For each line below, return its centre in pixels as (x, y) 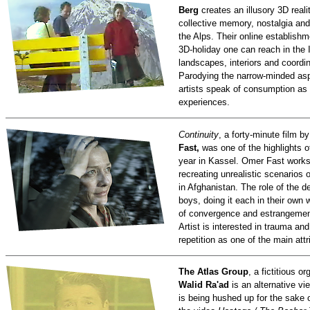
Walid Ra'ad (205, 285)
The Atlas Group (213, 272)
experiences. (204, 102)
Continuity (199, 134)
